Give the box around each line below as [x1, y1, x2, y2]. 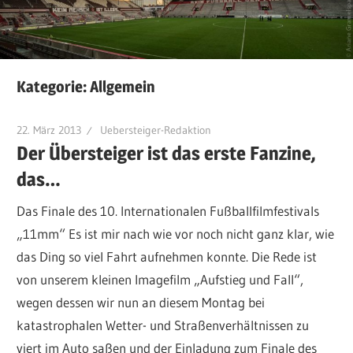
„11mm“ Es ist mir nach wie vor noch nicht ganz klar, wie [17, 225, 335, 242]
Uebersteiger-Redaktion [100, 122, 212, 137]
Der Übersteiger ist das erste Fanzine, [17, 142, 317, 165]
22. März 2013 [17, 122, 82, 137]
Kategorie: [17, 77, 91, 97]
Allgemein [90, 77, 156, 97]
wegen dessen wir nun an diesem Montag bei [17, 293, 266, 310]
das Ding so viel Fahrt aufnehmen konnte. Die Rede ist [17, 247, 318, 265]
